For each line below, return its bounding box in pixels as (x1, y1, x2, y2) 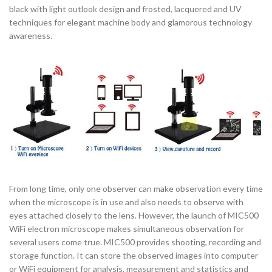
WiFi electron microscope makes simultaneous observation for (9, 223, 244, 234)
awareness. (9, 30, 52, 41)
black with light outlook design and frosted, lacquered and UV (9, 3, 242, 14)
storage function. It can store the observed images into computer (9, 250, 258, 261)
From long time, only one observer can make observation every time (9, 183, 263, 194)
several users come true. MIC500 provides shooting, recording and (9, 237, 261, 248)
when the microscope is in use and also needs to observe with (9, 197, 243, 208)
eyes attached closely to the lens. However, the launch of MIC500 (9, 210, 259, 221)
